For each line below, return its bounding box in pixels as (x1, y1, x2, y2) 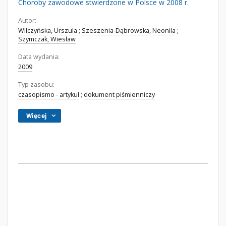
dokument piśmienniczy (84, 90, 155, 99)
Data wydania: (18, 52, 60, 61)
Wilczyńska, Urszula (18, 26, 77, 35)
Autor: (18, 16, 36, 25)
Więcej (26, 112, 47, 120)
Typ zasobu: (18, 80, 54, 89)
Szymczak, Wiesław (18, 35, 76, 43)
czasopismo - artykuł (18, 90, 79, 99)
